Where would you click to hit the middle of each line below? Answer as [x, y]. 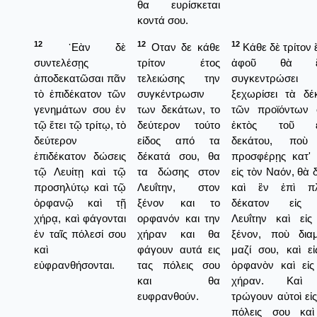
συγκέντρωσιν [171, 93]
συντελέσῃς [61, 62]
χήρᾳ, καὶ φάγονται [80, 218]
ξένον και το [179, 202]
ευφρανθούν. [168, 296]
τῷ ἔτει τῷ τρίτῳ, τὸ [80, 125]
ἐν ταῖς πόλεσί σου [80, 234]
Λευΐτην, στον [179, 187]
